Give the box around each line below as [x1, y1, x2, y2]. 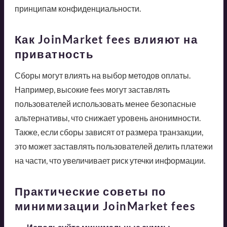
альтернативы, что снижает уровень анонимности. [14, 112, 201, 123]
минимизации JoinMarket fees [14, 199, 196, 213]
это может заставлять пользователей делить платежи [14, 141, 213, 151]
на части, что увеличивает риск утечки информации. [14, 155, 205, 165]
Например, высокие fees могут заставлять [14, 84, 170, 94]
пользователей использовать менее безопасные [14, 98, 196, 108]
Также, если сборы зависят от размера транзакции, [14, 127, 203, 137]
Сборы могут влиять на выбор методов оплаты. [14, 70, 191, 80]
